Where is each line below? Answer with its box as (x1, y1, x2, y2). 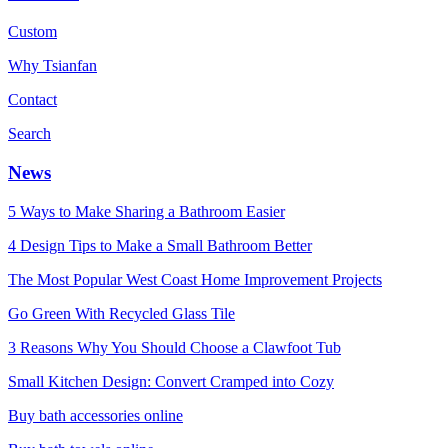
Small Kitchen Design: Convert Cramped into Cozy (8, 372, 334, 390)
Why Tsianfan (8, 57, 97, 75)
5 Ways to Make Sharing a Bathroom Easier (8, 202, 285, 220)
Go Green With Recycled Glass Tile (8, 304, 235, 322)
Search (8, 125, 51, 143)
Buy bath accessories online (8, 406, 183, 424)
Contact (8, 91, 57, 109)
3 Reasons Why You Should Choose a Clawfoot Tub (8, 338, 341, 356)
